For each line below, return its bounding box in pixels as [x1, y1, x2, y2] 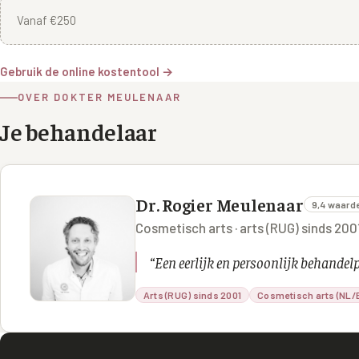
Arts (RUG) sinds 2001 [143, 289, 242, 301]
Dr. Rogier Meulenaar [135, 193, 304, 216]
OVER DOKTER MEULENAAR [18, 91, 181, 104]
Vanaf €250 [17, 12, 76, 27]
